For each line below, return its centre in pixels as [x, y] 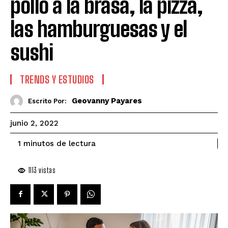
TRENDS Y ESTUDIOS [57, 79]
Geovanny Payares [107, 101]
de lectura [76, 143]
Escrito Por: [47, 101]
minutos [37, 144]
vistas [46, 170]
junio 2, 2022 [34, 123]
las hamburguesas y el [99, 29]
